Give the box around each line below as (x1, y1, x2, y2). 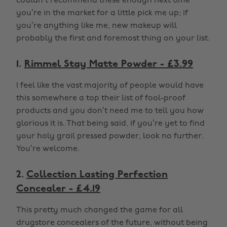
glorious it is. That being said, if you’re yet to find (16, 120, 205, 128)
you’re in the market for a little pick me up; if (16, 9, 188, 17)
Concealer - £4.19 (16, 184, 100, 194)
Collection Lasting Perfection (26, 170, 168, 180)
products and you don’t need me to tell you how (16, 107, 204, 115)
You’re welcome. (16, 145, 80, 153)
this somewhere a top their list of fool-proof (16, 94, 185, 102)
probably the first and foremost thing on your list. (16, 34, 210, 43)
